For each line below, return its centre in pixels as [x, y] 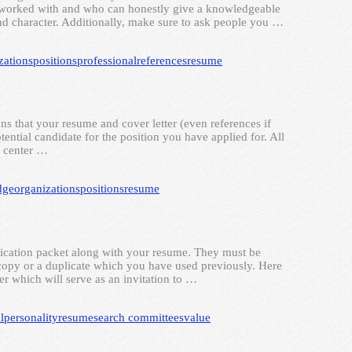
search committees [139, 317]
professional [107, 60]
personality [31, 317]
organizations [47, 189]
